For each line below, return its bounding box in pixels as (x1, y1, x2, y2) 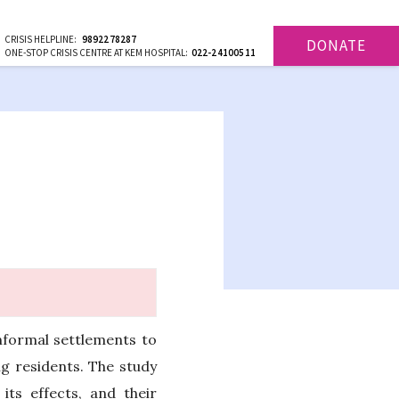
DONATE (306, 36, 366, 55)
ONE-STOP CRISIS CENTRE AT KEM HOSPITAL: (4, 46, 191, 59)
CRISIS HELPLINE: (4, 33, 80, 45)
